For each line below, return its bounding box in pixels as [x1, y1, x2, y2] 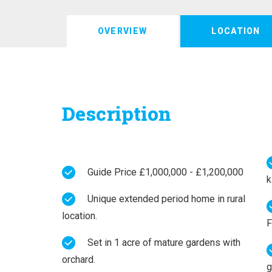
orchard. [62, 253, 95, 265]
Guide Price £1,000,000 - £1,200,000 [87, 166, 243, 178]
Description [62, 100, 171, 126]
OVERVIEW [97, 25, 148, 36]
